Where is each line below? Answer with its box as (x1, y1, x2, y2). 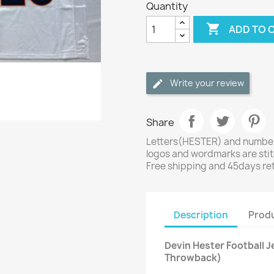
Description (174, 208, 228, 221)
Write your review (170, 77, 244, 89)
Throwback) (165, 251, 221, 264)
